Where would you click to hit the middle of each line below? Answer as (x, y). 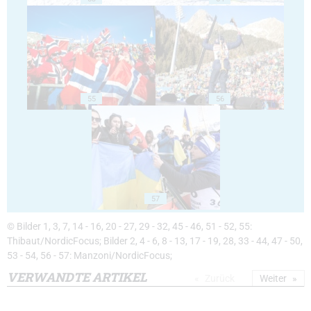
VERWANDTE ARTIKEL (77, 277)
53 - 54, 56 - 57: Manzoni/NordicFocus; (90, 256)
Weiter (273, 279)
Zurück (220, 279)
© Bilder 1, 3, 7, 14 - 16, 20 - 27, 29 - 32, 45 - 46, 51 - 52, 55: (129, 227)
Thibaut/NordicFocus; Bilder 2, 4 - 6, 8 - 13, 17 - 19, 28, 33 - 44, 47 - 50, (155, 242)
